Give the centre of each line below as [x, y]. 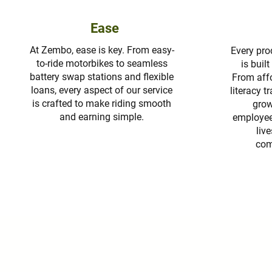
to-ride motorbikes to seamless [102, 63]
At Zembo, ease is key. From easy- [102, 50]
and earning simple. [102, 117]
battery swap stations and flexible [102, 77]
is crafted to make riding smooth [102, 104]
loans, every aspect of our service [102, 90]
